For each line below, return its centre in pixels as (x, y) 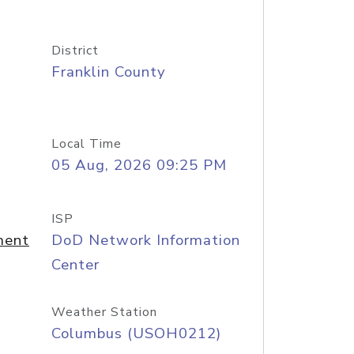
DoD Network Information (145, 240)
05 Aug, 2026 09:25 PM (139, 165)
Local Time (86, 144)
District (75, 51)
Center (75, 265)
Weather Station (104, 312)
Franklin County (108, 72)
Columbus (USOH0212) (136, 333)
